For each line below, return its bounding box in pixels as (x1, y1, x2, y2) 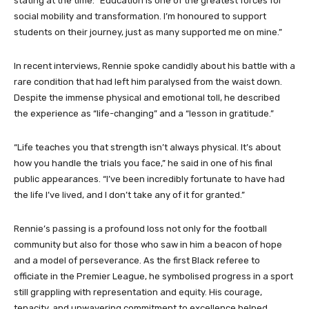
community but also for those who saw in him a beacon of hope (14, 239, 282, 250)
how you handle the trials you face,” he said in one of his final (14, 158, 272, 169)
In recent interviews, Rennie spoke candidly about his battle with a (14, 61, 295, 72)
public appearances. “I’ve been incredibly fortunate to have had (14, 174, 285, 185)
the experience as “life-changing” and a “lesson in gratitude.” (14, 108, 274, 119)
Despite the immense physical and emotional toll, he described (14, 92, 280, 103)
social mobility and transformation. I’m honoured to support (14, 11, 266, 22)
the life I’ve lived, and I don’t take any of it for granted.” (14, 190, 245, 201)
